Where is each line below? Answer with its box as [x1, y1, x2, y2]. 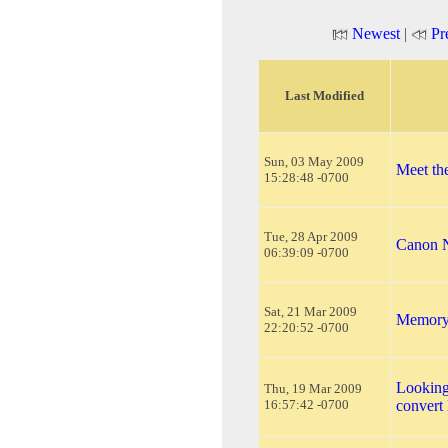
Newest [351, 24, 400, 42]
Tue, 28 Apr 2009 [264, 228, 358, 244]
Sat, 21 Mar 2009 [264, 303, 357, 319]
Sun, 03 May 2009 [264, 153, 364, 169]
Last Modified [285, 87, 364, 103]
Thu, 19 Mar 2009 [264, 380, 362, 396]
